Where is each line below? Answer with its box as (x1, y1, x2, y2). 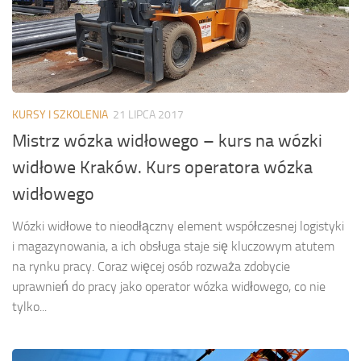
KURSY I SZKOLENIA (12, 108, 108, 122)
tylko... (12, 299, 47, 315)
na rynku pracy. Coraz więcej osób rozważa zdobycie (12, 259, 290, 275)
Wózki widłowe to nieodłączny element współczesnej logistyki (12, 218, 344, 234)
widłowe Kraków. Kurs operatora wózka (12, 157, 313, 179)
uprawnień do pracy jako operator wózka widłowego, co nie (12, 279, 326, 295)
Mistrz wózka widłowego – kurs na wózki (12, 131, 322, 152)
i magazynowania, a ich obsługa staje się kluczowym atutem (12, 239, 334, 255)
